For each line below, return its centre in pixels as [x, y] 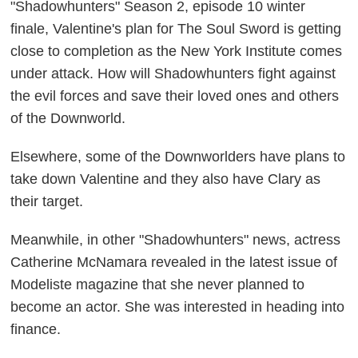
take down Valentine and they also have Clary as [166, 179]
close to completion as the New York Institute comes [177, 52]
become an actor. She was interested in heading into [178, 307]
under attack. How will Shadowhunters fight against [173, 74]
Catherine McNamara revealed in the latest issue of [174, 263]
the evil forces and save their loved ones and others [175, 96]
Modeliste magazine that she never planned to [158, 285]
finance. [36, 330]
